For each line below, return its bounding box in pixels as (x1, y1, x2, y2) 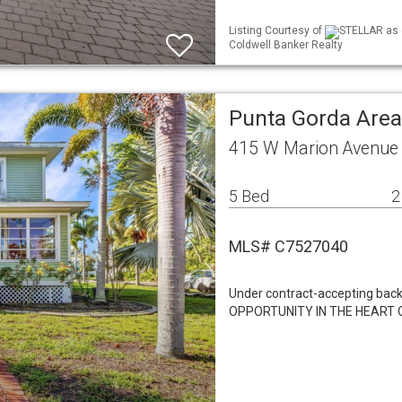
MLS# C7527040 (229, 237, 348, 256)
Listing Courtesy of (229, 24, 325, 38)
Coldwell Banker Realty (229, 38, 343, 51)
